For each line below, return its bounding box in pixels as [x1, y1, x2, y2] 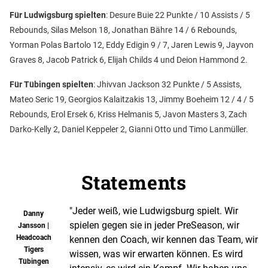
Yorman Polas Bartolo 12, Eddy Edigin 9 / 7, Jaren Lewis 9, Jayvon [10, 40, 254, 50]
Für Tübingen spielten [10, 80, 93, 90]
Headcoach [16, 233, 51, 242]
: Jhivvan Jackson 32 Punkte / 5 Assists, [93, 80, 242, 90]
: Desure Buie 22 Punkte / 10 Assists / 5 [106, 10, 250, 20]
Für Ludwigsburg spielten [10, 10, 106, 20]
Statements [81, 169, 187, 196]
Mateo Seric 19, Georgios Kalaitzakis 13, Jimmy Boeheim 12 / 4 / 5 [10, 95, 254, 105]
